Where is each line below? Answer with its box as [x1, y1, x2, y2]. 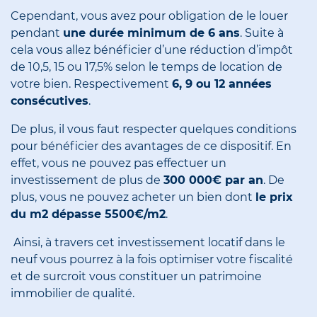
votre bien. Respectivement [11, 77, 172, 91]
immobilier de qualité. [11, 287, 134, 301]
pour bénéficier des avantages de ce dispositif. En [11, 139, 292, 154]
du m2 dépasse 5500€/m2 [11, 207, 166, 221]
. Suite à [240, 26, 284, 40]
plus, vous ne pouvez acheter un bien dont [11, 190, 255, 204]
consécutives [11, 94, 88, 108]
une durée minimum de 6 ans [63, 26, 240, 40]
